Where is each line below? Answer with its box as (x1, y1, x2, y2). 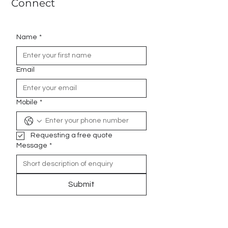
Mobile (16, 99, 38, 106)
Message (16, 142, 47, 149)
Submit (68, 180, 95, 188)
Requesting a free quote (31, 132, 112, 139)
